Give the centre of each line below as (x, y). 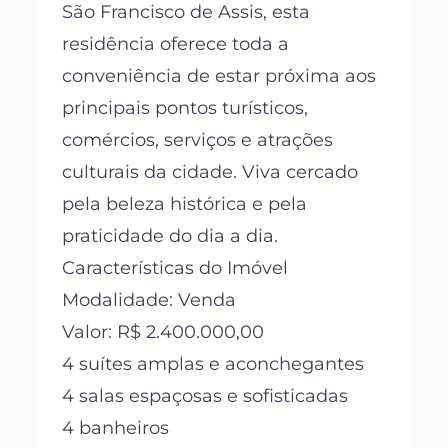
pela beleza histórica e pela (185, 203)
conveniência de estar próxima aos (219, 75)
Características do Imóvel (175, 267)
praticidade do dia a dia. (170, 235)
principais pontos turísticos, (185, 107)
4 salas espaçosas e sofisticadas (205, 395)
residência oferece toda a (176, 43)
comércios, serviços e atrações (198, 139)
